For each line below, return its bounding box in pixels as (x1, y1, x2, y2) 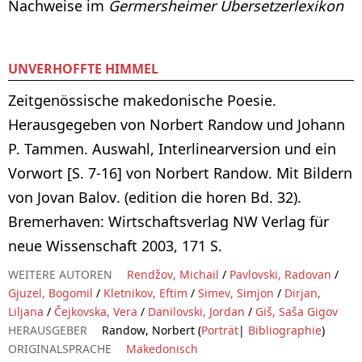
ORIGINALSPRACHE (8, 340, 112, 356)
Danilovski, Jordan (148, 303, 245, 319)
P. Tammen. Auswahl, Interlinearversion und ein (8, 138, 336, 158)
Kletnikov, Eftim (103, 284, 187, 301)
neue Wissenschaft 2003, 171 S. (8, 235, 222, 255)
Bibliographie (245, 322, 322, 338)
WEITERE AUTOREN (8, 266, 112, 282)
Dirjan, (284, 284, 321, 301)
